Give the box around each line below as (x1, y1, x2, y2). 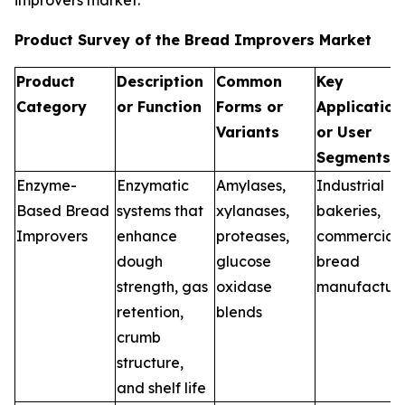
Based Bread (16, 202, 109, 221)
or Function (117, 98, 202, 117)
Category (16, 98, 87, 117)
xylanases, (216, 202, 289, 221)
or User (316, 123, 372, 142)
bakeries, (316, 202, 381, 221)
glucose (216, 252, 271, 271)
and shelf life (117, 379, 206, 398)
